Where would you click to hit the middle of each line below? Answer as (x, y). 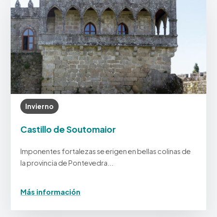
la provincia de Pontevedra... (67, 163)
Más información (51, 192)
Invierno (40, 106)
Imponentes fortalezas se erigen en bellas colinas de (106, 151)
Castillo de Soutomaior (68, 130)
